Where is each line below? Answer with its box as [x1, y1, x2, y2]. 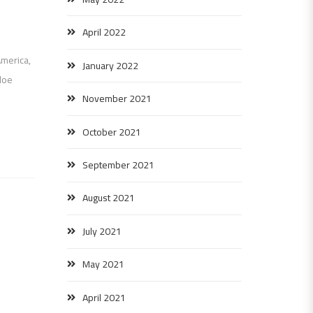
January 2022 [82, 56, 138, 75]
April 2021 [82, 288, 126, 307]
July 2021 [82, 221, 122, 240]
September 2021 [82, 155, 154, 174]
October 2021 [82, 122, 141, 141]
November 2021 [82, 89, 152, 108]
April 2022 [82, 23, 126, 42]
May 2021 [82, 255, 124, 274]
